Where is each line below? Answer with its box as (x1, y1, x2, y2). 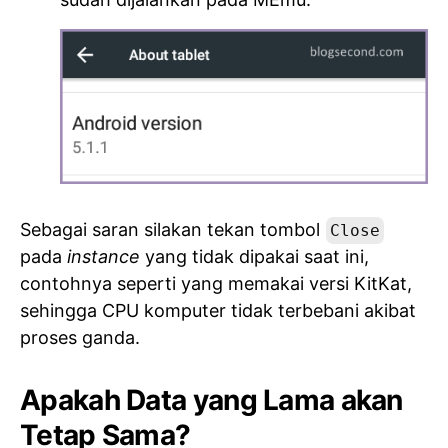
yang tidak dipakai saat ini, (140, 245, 369, 267)
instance (67, 245, 140, 267)
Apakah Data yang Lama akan (20, 382, 403, 417)
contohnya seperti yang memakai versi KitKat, (20, 272, 412, 294)
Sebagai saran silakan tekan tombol (20, 218, 325, 240)
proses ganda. (20, 326, 140, 348)
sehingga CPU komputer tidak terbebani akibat (20, 299, 416, 321)
